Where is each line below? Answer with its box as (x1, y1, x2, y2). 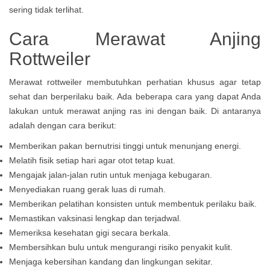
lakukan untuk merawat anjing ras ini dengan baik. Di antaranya (9, 106, 261, 116)
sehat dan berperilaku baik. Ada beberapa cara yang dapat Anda (9, 92, 261, 101)
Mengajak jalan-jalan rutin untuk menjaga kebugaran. (9, 170, 212, 180)
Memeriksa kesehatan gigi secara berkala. (9, 228, 171, 237)
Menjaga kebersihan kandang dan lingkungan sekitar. (9, 257, 213, 266)
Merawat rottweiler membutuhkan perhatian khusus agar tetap (9, 77, 261, 87)
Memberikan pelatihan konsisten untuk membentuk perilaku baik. (9, 199, 257, 209)
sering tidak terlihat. (9, 5, 84, 14)
